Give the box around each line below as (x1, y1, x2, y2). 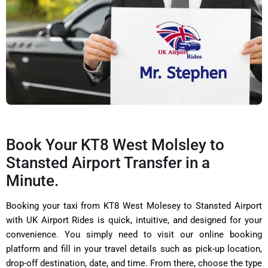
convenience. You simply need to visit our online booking (6, 229, 262, 240)
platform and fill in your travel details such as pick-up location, (6, 243, 262, 254)
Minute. (6, 171, 59, 190)
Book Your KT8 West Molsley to (6, 135, 224, 154)
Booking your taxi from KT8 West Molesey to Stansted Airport (6, 200, 262, 211)
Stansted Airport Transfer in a (6, 153, 210, 172)
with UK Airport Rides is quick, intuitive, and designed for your (6, 214, 262, 226)
